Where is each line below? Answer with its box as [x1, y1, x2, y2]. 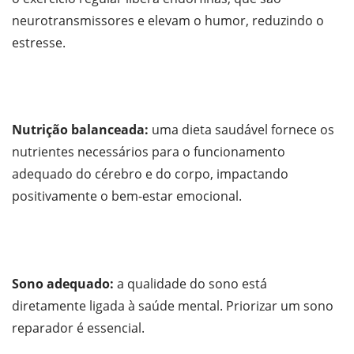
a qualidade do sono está [117, 274, 267, 292]
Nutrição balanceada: [12, 121, 149, 139]
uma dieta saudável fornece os [149, 121, 334, 139]
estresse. [12, 33, 66, 51]
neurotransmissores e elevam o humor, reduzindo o [12, 11, 324, 29]
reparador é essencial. [12, 318, 145, 337]
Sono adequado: [12, 274, 117, 292]
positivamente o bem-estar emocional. [12, 187, 242, 205]
